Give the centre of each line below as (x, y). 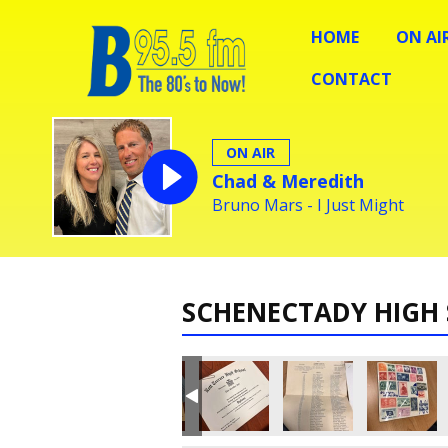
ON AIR (251, 152)
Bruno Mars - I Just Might (308, 204)
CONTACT (352, 78)
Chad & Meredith (288, 180)
